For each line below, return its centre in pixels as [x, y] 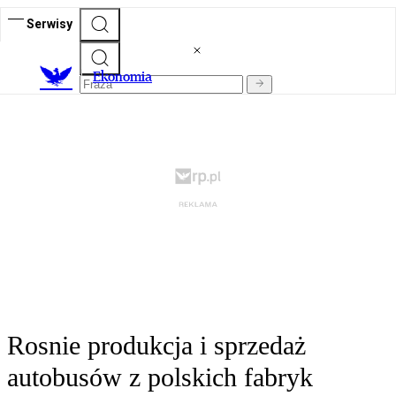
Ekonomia [122, 77]
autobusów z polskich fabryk [160, 377]
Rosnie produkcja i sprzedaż [156, 346]
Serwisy [49, 23]
